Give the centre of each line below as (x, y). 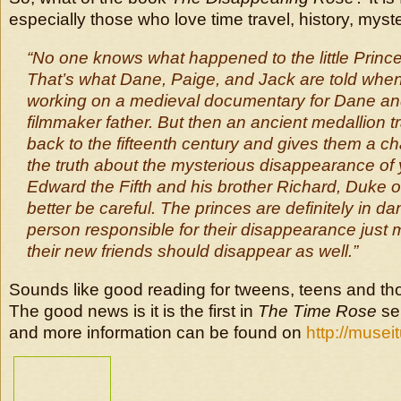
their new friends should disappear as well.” (192, 251)
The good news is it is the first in (133, 311)
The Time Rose (317, 311)
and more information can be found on (158, 333)
